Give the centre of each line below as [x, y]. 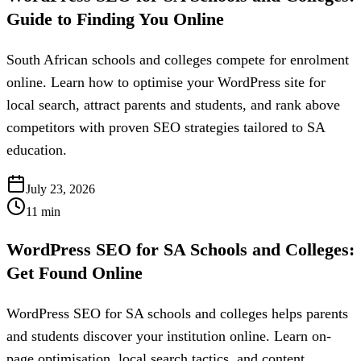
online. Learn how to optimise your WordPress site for [166, 83]
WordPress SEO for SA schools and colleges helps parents [177, 314]
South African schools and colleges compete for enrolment [178, 60]
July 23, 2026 [60, 189]
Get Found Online [75, 272]
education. [37, 150]
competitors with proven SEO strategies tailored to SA [166, 128]
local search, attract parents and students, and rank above [173, 105]
